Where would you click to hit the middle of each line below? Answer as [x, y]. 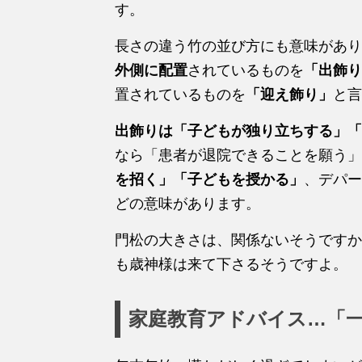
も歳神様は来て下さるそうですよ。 [231, 264]
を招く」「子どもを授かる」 [209, 179]
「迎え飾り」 [289, 94]
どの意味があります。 [187, 203]
